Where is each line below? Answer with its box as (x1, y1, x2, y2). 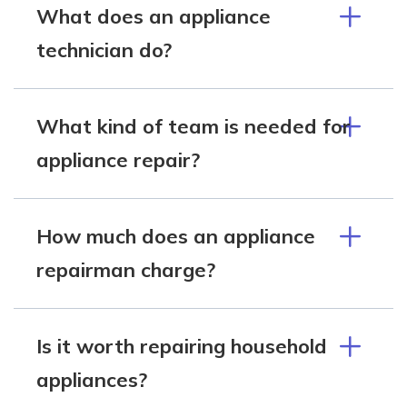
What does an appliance (36, 3, 271, 29)
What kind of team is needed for (36, 113, 351, 139)
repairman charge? (36, 256, 215, 283)
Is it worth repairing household (36, 333, 327, 359)
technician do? (36, 36, 172, 63)
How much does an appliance (36, 223, 315, 249)
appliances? (36, 366, 147, 392)
